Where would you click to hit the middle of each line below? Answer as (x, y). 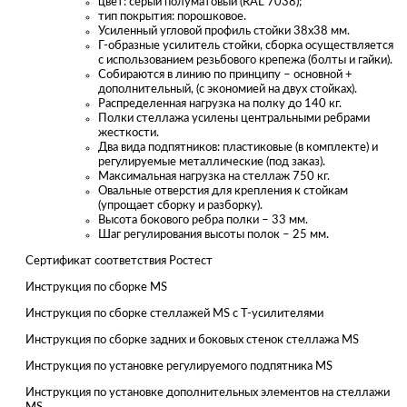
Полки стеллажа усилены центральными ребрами (234, 118)
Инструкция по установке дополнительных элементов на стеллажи (208, 392)
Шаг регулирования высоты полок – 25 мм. (213, 234)
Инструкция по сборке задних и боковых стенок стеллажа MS (192, 340)
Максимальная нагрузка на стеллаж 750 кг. (214, 176)
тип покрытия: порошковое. (172, 16)
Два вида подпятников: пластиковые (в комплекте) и (238, 147)
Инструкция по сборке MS (96, 287)
